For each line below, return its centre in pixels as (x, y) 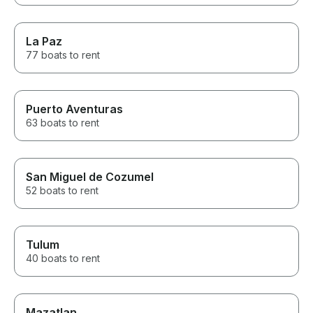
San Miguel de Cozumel (90, 177)
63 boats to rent (63, 123)
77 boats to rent (63, 55)
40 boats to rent (63, 259)
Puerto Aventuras (74, 109)
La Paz (44, 42)
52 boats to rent (62, 191)
